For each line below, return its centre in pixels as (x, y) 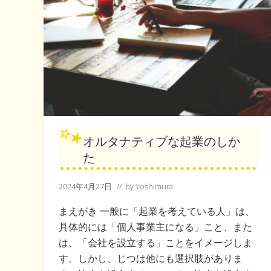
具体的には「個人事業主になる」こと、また (155, 227)
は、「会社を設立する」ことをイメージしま (155, 242)
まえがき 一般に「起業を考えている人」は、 (157, 211)
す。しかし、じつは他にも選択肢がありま (151, 258)
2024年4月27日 (85, 186)
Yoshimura (154, 186)
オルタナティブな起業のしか (162, 141)
